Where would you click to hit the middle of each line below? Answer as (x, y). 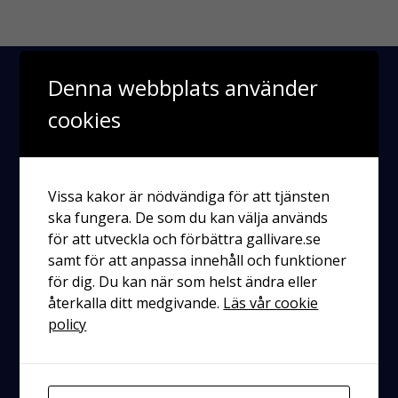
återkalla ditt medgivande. (136, 302)
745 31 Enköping (199, 385)
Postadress (199, 347)
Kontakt (199, 298)
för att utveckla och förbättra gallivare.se (185, 239)
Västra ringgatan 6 (199, 366)
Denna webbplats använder (183, 87)
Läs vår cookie (271, 302)
